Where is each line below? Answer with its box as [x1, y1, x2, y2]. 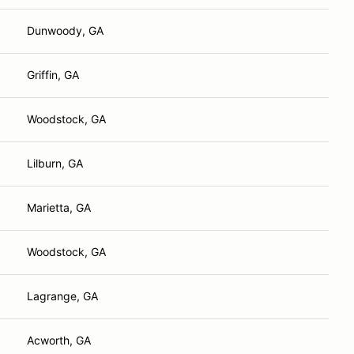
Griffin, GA [27, 68, 79, 81]
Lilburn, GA [27, 156, 83, 170]
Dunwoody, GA [27, 24, 104, 37]
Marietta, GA [27, 201, 91, 214]
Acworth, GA [27, 333, 91, 347]
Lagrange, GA [27, 289, 98, 303]
